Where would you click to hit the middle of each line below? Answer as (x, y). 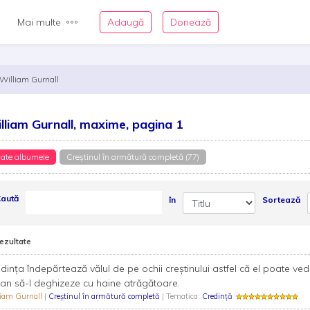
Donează (191, 22)
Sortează (281, 200)
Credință (217, 296)
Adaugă (126, 22)
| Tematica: (181, 296)
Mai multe (39, 22)
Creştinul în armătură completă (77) (133, 157)
